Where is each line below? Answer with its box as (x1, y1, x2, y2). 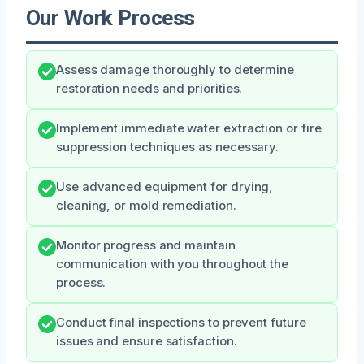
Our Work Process (26, 5, 195, 30)
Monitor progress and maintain (56, 237, 236, 253)
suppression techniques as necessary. (56, 139, 279, 154)
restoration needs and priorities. (56, 80, 243, 96)
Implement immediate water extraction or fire (56, 120, 322, 136)
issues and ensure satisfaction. (56, 333, 237, 349)
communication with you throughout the (56, 256, 289, 271)
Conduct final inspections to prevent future (56, 314, 306, 330)
